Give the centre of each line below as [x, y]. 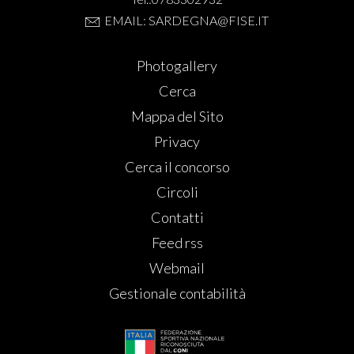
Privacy [177, 142]
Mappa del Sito [177, 117]
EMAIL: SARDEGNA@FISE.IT [187, 21]
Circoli [177, 192]
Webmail [177, 268]
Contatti [177, 218]
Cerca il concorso [177, 167]
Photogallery [177, 66]
